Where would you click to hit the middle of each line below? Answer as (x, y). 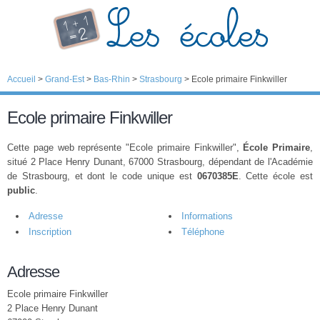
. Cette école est (276, 176)
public (21, 190)
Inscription (50, 232)
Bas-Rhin (112, 79)
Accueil (21, 79)
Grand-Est (65, 79)
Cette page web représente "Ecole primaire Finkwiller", (125, 147)
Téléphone (203, 232)
